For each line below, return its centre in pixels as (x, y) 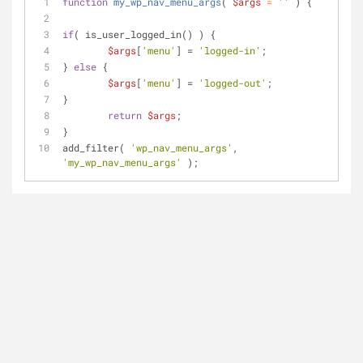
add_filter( (96, 147)
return (125, 115)
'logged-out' (233, 83)
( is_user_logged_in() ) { (147, 34)
